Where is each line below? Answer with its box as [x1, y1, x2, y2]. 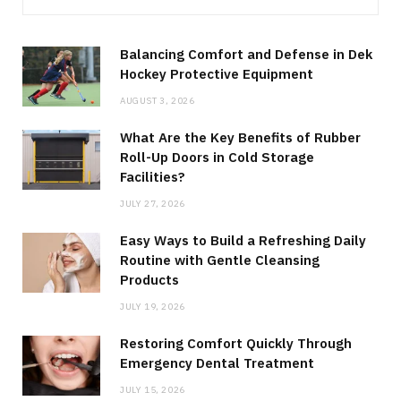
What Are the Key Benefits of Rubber [120, 129, 361, 147]
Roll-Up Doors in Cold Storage [120, 149, 314, 166]
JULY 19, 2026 [120, 301, 185, 313]
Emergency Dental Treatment [120, 354, 314, 372]
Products [120, 271, 179, 289]
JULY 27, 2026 [120, 198, 185, 210]
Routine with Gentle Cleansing [120, 252, 320, 269]
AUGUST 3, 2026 [120, 95, 195, 107]
